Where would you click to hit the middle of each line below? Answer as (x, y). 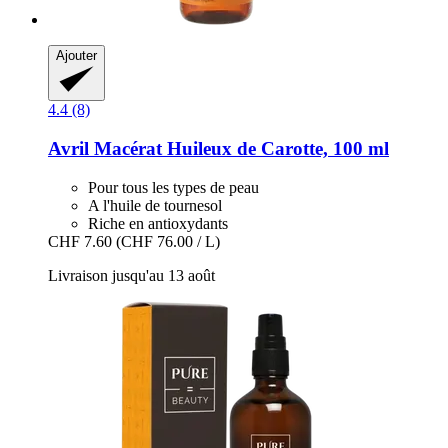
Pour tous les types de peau (173, 187)
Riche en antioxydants (158, 223)
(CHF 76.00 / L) (168, 241)
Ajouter (76, 56)
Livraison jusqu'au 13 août (131, 275)
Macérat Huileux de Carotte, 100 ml (239, 148)
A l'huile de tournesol (155, 205)
